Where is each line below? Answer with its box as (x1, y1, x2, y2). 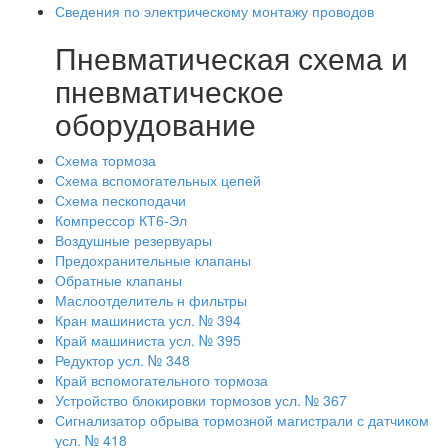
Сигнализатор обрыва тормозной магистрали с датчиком (55, 410, 429, 430)
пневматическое (55, 69, 284, 112)
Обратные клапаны (55, 270, 182, 290)
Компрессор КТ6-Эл (55, 210, 187, 230)
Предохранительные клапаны (55, 250, 251, 270)
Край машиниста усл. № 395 (55, 330, 241, 350)
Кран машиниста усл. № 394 (55, 310, 241, 330)
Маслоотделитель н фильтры (55, 290, 247, 310)
